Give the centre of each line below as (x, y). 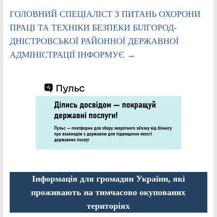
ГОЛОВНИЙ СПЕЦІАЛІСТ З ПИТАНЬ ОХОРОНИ (105, 14)
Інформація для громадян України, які (108, 178)
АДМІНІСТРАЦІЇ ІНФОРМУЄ (68, 54)
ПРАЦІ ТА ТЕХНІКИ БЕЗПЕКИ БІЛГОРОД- (93, 27)
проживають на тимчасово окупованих (108, 192)
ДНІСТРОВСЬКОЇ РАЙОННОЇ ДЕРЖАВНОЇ (94, 41)
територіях (108, 206)
